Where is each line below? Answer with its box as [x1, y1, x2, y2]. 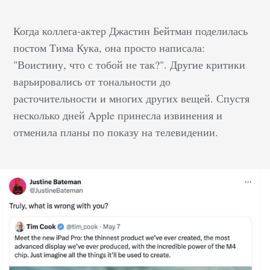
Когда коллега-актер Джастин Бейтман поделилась [13, 24, 248, 39]
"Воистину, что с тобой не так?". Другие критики [13, 57, 246, 72]
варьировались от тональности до [13, 74, 171, 89]
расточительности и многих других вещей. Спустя [13, 91, 250, 106]
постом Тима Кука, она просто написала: [13, 40, 206, 55]
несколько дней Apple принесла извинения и [13, 108, 223, 123]
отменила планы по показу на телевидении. [13, 125, 219, 140]
